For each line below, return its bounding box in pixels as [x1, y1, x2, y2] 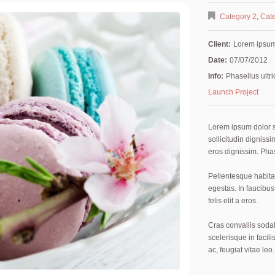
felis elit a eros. [208, 196, 258, 205]
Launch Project [208, 88, 258, 96]
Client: [208, 40, 231, 48]
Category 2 [220, 12, 257, 21]
